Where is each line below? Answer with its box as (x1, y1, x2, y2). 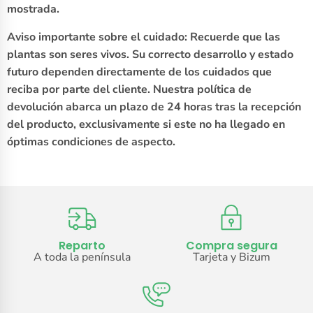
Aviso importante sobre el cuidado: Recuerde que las (7, 29, 280, 45)
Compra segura (185, 238, 277, 254)
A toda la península (33, 249, 131, 265)
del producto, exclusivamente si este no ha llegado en (7, 117, 285, 133)
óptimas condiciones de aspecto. (7, 134, 175, 150)
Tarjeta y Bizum (192, 249, 270, 265)
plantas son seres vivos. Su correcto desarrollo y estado (7, 47, 293, 63)
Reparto (58, 238, 105, 254)
